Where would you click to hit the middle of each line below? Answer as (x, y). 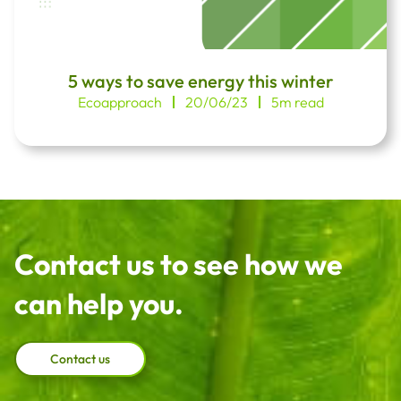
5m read (297, 102)
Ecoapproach (119, 102)
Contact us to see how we (179, 264)
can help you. (99, 303)
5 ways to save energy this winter (200, 81)
